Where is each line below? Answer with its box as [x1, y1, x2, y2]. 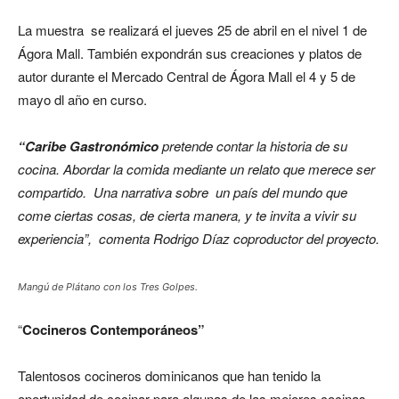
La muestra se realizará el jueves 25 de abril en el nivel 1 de [18, 20, 367, 39]
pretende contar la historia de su [159, 136, 347, 155]
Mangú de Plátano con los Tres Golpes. [18, 281, 198, 293]
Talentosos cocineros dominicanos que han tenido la [18, 366, 321, 385]
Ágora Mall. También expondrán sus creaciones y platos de [18, 44, 362, 62]
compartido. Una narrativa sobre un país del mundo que [18, 183, 347, 201]
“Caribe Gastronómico [18, 136, 159, 156]
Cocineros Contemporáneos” [22, 320, 205, 339]
